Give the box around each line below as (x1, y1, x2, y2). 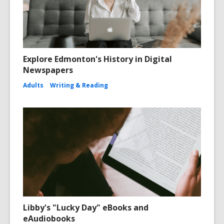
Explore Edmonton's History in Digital (23, 53, 172, 64)
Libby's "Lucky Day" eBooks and (23, 201, 148, 213)
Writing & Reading (50, 80, 108, 89)
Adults (23, 80, 43, 89)
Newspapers (23, 64, 73, 75)
